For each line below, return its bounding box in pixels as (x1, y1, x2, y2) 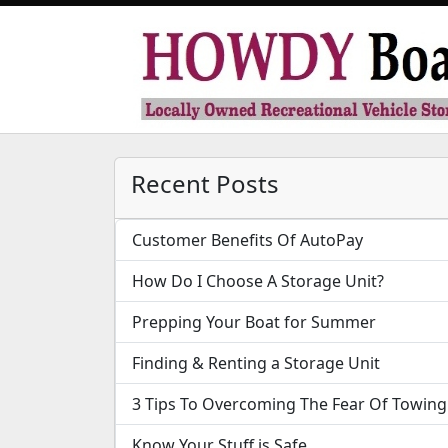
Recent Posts (131, 167, 279, 201)
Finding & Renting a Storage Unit (132, 352, 380, 375)
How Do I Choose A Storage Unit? (132, 270, 384, 293)
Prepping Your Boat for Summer (132, 311, 376, 334)
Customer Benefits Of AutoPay (132, 229, 363, 252)
